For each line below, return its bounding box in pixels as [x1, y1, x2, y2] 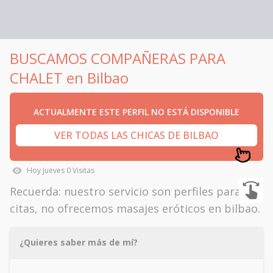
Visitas [71, 165, 94, 175]
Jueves [43, 165, 65, 175]
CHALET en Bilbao [10, 68, 129, 88]
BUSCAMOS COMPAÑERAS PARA [10, 48, 225, 68]
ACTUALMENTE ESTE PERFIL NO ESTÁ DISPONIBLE [34, 106, 239, 118]
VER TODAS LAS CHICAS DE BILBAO [54, 129, 219, 142]
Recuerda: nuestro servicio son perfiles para [10, 184, 241, 199]
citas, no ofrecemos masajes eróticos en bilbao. [10, 201, 260, 216]
